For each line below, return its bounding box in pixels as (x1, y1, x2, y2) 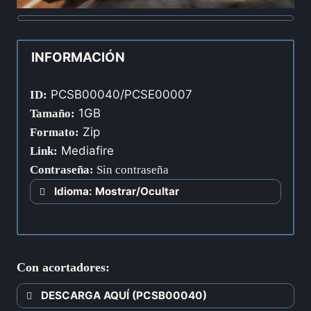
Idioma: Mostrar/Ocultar (54, 185, 179, 199)
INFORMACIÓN (31, 49, 125, 66)
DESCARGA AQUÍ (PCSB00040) (41, 288, 207, 302)
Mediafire (58, 144, 114, 158)
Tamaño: (30, 107, 75, 121)
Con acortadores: (17, 260, 110, 274)
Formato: (30, 126, 79, 140)
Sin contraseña (96, 163, 169, 177)
